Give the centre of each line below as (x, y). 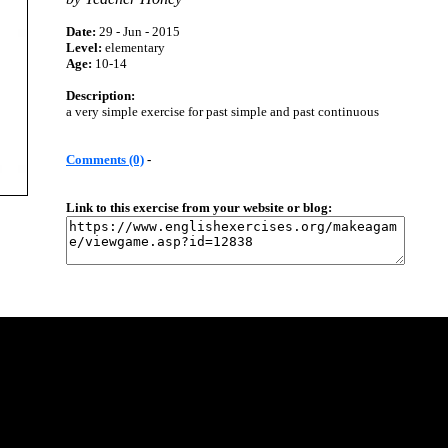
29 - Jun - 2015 (138, 31)
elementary (133, 47)
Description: (100, 95)
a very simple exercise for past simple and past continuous (222, 111)
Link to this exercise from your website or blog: (199, 207)
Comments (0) (105, 159)
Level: (84, 47)
